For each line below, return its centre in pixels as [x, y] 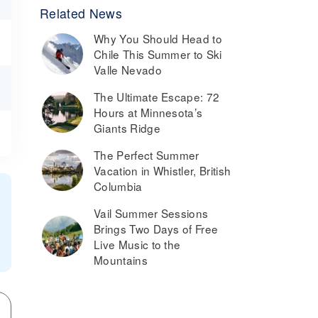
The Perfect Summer [147, 155]
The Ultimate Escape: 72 [157, 97]
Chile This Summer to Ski [158, 54]
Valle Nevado [128, 70]
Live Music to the [137, 244]
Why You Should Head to [158, 38]
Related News [81, 13]
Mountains [121, 260]
